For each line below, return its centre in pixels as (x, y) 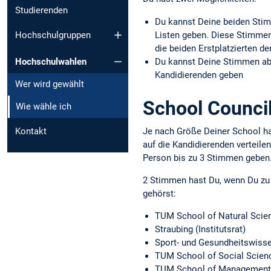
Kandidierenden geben (199, 75)
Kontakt (31, 132)
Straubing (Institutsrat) (200, 229)
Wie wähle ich (44, 107)
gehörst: (159, 193)
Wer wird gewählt (50, 84)
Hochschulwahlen (51, 62)
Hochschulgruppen (53, 35)
